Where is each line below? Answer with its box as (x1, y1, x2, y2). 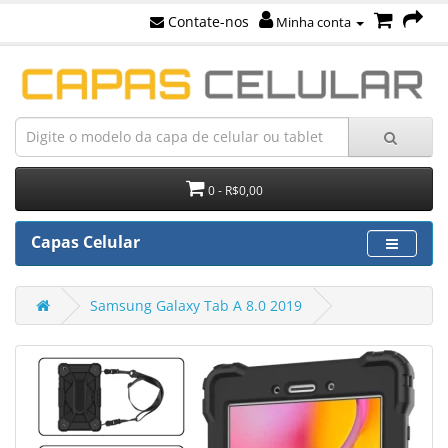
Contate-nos (164, 12, 249, 31)
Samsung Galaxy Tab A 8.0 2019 (90, 296, 302, 316)
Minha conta (273, 13, 354, 31)
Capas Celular (31, 230, 140, 253)
